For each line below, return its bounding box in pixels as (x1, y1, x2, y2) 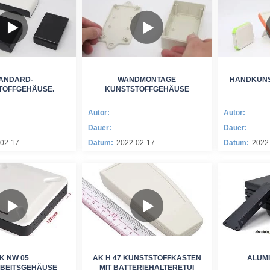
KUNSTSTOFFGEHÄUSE (104, 85, 189, 93)
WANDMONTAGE (118, 75, 176, 84)
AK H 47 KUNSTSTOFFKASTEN (92, 254, 201, 262)
